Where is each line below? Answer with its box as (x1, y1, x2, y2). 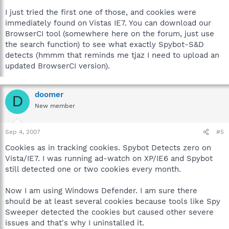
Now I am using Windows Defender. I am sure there (5, 186, 197, 195)
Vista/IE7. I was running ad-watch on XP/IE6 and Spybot (5, 154, 213, 163)
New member (35, 102, 75, 109)
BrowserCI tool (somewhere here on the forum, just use (5, 29, 214, 38)
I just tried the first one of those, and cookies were (5, 7, 196, 17)
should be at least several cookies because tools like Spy (5, 197, 220, 206)
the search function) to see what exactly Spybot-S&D (5, 39, 204, 49)
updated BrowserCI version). (5, 61, 110, 71)
